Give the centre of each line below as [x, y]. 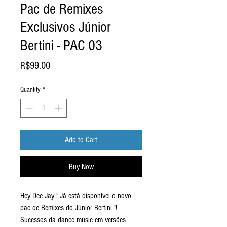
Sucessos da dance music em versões [73, 220]
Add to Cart [81, 140]
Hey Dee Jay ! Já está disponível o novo [76, 196]
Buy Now [81, 167]
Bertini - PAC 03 [61, 46]
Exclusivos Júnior [66, 28]
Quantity [30, 90]
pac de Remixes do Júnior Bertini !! [69, 208]
